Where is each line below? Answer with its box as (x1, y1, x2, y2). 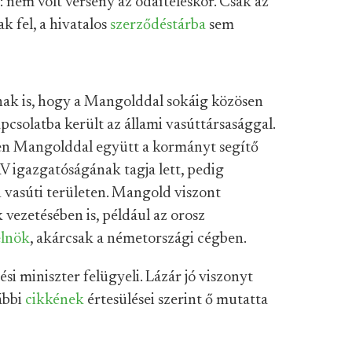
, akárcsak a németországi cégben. (30, 231, 247, 247)
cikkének (25, 292, 84, 308)
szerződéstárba (110, 17, 206, 33)
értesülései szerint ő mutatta (84, 292, 268, 308)
